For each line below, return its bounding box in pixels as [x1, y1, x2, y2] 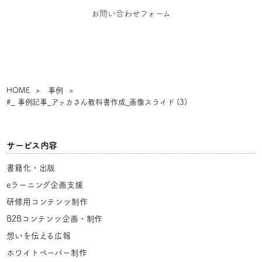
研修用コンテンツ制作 [6, 198, 88, 206]
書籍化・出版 [6, 164, 56, 172]
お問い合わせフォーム [91, 9, 171, 18]
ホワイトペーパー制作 [6, 249, 87, 257]
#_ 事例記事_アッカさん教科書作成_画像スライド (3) [6, 98, 187, 106]
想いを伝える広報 [6, 232, 71, 240]
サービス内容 [6, 141, 58, 150]
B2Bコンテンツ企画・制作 [6, 215, 103, 223]
